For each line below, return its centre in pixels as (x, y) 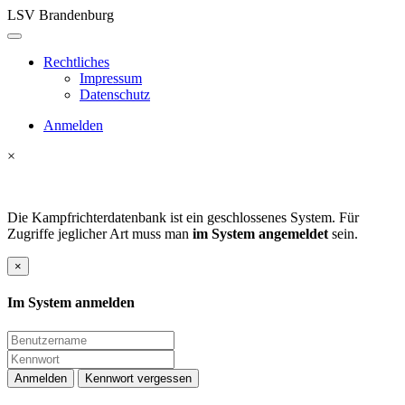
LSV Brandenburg (61, 15)
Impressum (111, 78)
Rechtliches (76, 62)
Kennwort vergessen (138, 378)
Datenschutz (115, 94)
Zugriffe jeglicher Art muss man (100, 234)
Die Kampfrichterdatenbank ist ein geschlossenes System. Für (183, 217)
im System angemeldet (260, 234)
